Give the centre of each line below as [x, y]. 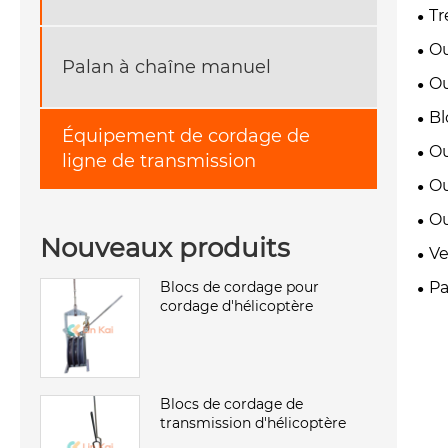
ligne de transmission [159, 161]
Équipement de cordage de [186, 136]
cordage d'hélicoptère [236, 305]
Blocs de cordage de [231, 403]
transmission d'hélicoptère [253, 422]
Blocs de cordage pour [239, 286]
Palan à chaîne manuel [166, 66]
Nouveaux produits [165, 247]
